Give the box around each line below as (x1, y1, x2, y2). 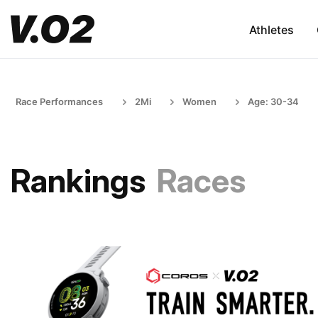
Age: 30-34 (248, 96, 299, 107)
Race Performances (16, 96, 103, 107)
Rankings (11, 161, 146, 200)
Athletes (248, 22, 294, 37)
